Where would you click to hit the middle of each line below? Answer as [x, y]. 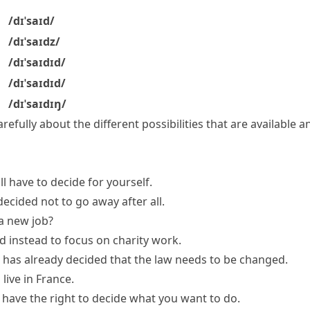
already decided [66, 259]
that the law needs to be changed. [198, 259]
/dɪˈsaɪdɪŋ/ [37, 104]
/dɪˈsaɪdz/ [34, 42]
